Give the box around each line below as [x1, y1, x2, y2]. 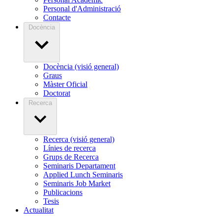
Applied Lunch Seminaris [43, 170, 123, 179]
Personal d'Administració [43, 4, 121, 13]
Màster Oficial [43, 80, 87, 89]
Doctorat [43, 89, 70, 98]
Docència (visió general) [43, 62, 119, 71]
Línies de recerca [43, 144, 96, 153]
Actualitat [24, 206, 54, 215]
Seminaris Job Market [43, 179, 110, 188]
